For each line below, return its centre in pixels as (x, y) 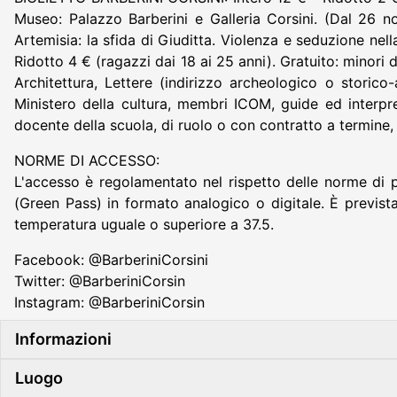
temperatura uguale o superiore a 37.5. (144, 224)
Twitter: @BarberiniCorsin (102, 280)
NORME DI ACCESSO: (87, 160)
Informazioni (63, 339)
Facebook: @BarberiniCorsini (113, 259)
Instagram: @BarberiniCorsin (112, 302)
